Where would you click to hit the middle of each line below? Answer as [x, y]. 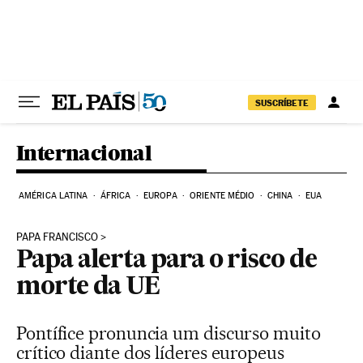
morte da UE [88, 288]
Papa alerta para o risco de [167, 261]
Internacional [84, 153]
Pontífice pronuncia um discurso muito [169, 333]
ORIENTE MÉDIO [222, 196]
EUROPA [160, 196]
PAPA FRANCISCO [57, 237]
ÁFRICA [115, 196]
